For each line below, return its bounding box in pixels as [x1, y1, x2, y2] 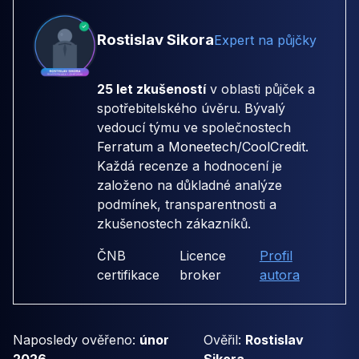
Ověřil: [204, 331, 246, 348]
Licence [179, 247, 227, 264]
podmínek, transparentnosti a [97, 196, 276, 212]
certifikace [97, 266, 159, 283]
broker [179, 266, 222, 283]
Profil [259, 247, 292, 264]
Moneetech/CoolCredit [168, 138, 305, 155]
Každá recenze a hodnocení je [97, 157, 282, 174]
